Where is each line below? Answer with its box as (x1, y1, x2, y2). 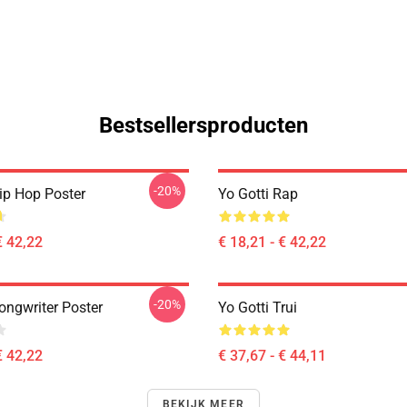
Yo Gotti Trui (218, 299, 297, 316)
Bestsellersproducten (99, 113, 308, 138)
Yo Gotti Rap (218, 185, 298, 203)
